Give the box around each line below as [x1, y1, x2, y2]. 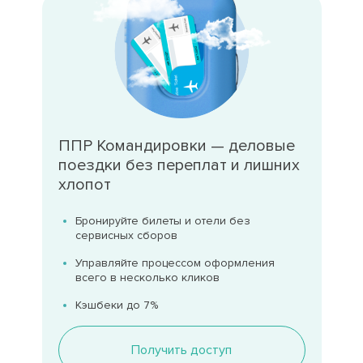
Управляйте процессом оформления [75, 256, 275, 270]
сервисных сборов [75, 228, 177, 242]
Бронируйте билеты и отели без [75, 214, 250, 228]
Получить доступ [131, 341, 232, 358]
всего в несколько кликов [75, 271, 220, 284]
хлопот [58, 175, 111, 194]
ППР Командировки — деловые [58, 136, 295, 156]
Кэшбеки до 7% [75, 298, 158, 312]
